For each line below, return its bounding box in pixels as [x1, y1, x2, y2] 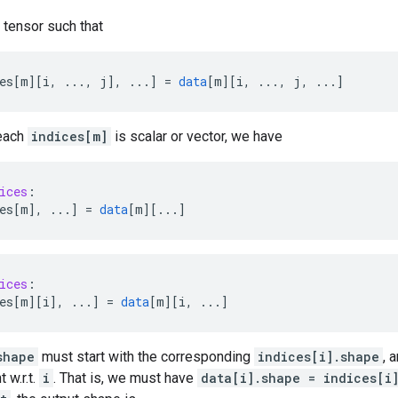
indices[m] [31, 128, 107, 145]
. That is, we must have [53, 370, 197, 386]
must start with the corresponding [38, 348, 254, 365]
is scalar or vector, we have [111, 128, 283, 145]
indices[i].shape [258, 348, 379, 365]
